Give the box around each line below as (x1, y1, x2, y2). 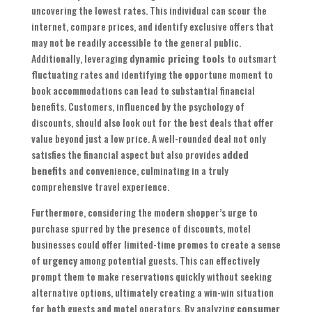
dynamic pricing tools (129, 51, 225, 66)
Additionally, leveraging (31, 51, 130, 66)
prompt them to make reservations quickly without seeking (31, 269, 272, 284)
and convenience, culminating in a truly (66, 163, 228, 178)
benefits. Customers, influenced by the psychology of (31, 99, 244, 114)
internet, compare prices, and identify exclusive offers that (31, 19, 274, 34)
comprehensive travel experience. (31, 179, 169, 194)
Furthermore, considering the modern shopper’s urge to (31, 205, 258, 220)
